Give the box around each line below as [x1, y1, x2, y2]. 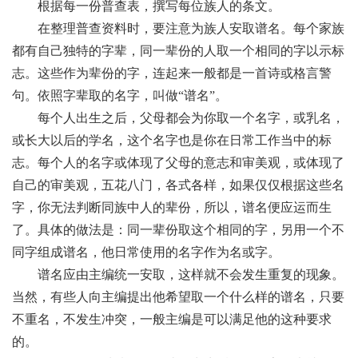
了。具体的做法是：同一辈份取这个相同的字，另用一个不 [12, 223, 344, 237]
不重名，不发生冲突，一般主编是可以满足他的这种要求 [12, 312, 332, 326]
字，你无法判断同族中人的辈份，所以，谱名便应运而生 [12, 201, 332, 214]
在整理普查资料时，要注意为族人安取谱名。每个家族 [38, 22, 344, 35]
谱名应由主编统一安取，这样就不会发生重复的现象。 [12, 268, 344, 281]
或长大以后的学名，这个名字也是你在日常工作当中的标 [12, 133, 332, 147]
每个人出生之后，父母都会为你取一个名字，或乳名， [12, 111, 344, 125]
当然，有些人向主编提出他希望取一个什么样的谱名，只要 [12, 290, 344, 304]
